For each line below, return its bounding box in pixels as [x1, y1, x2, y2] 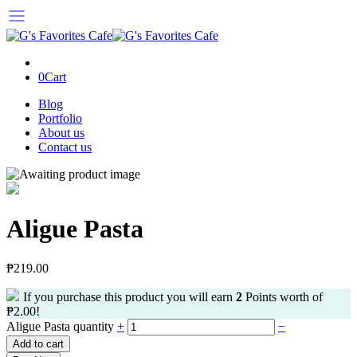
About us [38, 126, 84, 139]
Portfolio [38, 112, 82, 125]
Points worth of [242, 289, 323, 304]
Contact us [38, 140, 92, 154]
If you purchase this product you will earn [23, 289, 236, 304]
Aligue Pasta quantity [6, 319, 117, 333]
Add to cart [13, 337, 64, 350]
